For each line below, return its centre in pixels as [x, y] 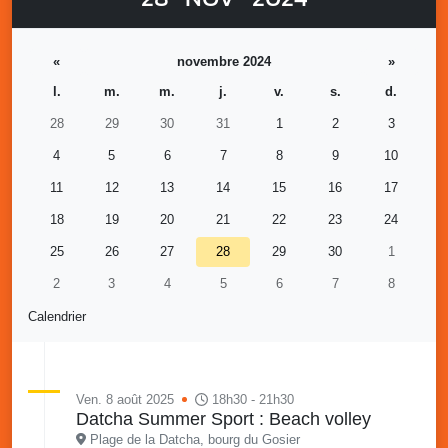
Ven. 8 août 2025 [125, 399]
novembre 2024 [223, 61]
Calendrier [57, 316]
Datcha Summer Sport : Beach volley [223, 418]
